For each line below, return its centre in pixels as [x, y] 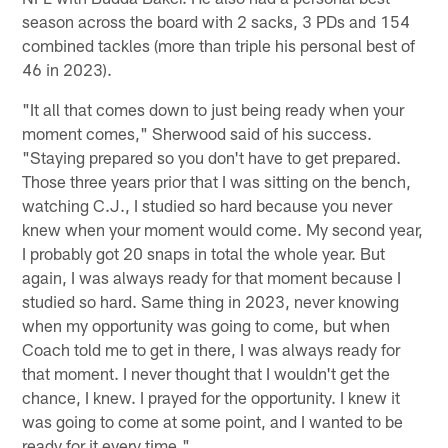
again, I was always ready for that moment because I [212, 277]
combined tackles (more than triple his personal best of [219, 45]
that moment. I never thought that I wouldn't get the [206, 373]
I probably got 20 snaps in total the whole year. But [204, 253]
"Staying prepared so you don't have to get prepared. [212, 157]
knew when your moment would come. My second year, [223, 229]
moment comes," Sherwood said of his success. [197, 133]
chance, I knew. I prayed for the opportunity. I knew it [211, 397]
